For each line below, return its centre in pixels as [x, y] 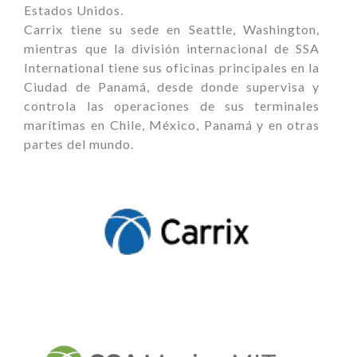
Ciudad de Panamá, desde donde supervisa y [172, 87]
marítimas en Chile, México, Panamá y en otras [172, 125]
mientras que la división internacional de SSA [172, 49]
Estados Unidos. [74, 10]
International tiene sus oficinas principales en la [172, 68]
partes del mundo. [79, 144]
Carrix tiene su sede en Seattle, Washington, [172, 29]
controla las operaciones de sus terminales [172, 106]
